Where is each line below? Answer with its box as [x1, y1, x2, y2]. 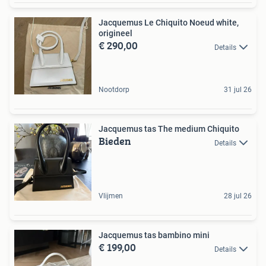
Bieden [99, 133, 131, 150]
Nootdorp [99, 85, 129, 94]
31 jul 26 [224, 85, 252, 94]
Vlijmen [99, 192, 123, 201]
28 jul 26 [224, 192, 252, 201]
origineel [99, 28, 132, 39]
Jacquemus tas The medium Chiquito [99, 124, 239, 134]
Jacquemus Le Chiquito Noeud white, [99, 18, 239, 28]
